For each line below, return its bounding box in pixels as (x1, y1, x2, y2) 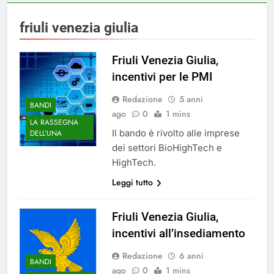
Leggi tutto (111, 176, 153, 189)
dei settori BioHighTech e (111, 142, 222, 154)
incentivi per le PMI (111, 70, 212, 84)
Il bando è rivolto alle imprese (111, 127, 240, 139)
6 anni (179, 250, 204, 262)
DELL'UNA (30, 127, 62, 139)
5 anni (179, 93, 203, 106)
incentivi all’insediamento (111, 226, 245, 241)
